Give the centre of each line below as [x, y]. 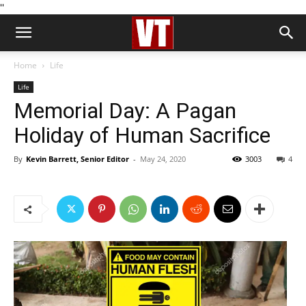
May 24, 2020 [163, 159]
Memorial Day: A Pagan [125, 111]
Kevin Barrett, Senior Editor [78, 159]
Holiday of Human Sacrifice [142, 135]
